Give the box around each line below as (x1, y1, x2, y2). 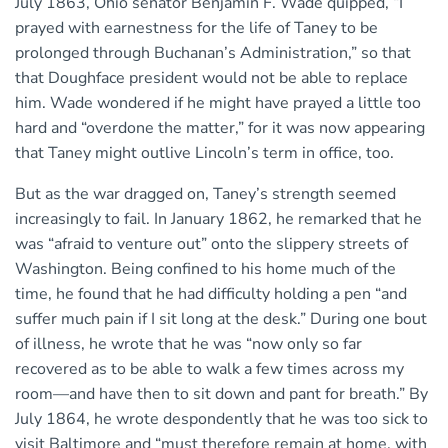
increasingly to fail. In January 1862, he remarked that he (15, 207, 422, 230)
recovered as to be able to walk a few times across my (15, 357, 404, 380)
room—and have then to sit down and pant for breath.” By (15, 382, 428, 405)
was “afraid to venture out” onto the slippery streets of (15, 232, 408, 255)
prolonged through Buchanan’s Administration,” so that (15, 41, 411, 64)
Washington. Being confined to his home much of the (15, 257, 396, 280)
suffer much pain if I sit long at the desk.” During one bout (15, 307, 427, 330)
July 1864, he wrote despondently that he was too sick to (15, 407, 428, 430)
